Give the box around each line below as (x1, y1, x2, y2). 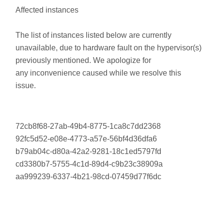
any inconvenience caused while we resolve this (15, 69, 181, 77)
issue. (15, 81, 36, 90)
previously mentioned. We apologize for (15, 56, 151, 64)
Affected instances (15, 6, 78, 14)
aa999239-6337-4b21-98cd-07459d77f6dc (15, 172, 161, 181)
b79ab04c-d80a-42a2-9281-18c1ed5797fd (15, 147, 161, 155)
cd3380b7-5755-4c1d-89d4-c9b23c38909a (15, 160, 163, 168)
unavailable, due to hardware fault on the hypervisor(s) (15, 44, 201, 52)
